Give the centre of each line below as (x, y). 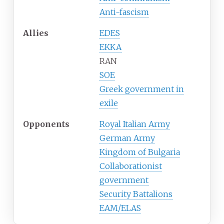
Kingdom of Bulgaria (140, 152)
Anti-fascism (124, 12)
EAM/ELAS (120, 208)
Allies (36, 33)
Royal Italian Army (135, 124)
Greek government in (142, 89)
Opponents (46, 124)
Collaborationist (131, 166)
